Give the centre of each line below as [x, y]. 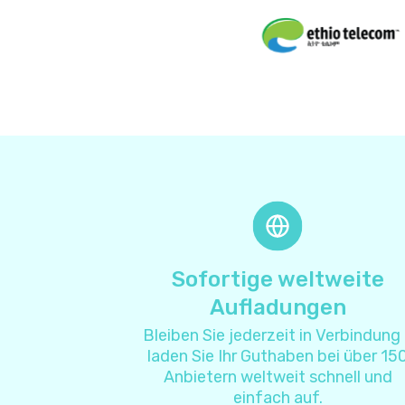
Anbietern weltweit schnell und [278, 377]
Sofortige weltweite [278, 279]
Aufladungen [278, 307]
